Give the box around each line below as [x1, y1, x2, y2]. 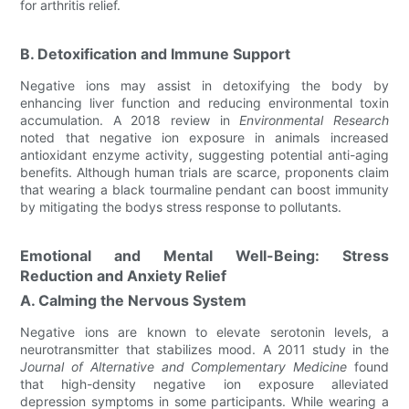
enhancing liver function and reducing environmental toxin [20, 95, 389, 110]
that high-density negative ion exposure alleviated [20, 376, 389, 392]
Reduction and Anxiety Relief [20, 267, 227, 285]
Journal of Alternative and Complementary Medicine [20, 359, 347, 374]
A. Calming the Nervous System [20, 291, 247, 309]
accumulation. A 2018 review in [20, 112, 240, 128]
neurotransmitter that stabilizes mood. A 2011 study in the [20, 341, 389, 357]
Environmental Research [239, 112, 389, 128]
